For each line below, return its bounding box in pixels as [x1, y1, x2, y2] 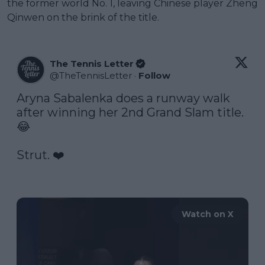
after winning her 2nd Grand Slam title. [17, 105, 244, 119]
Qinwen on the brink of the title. [7, 11, 159, 23]
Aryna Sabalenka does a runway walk [17, 91, 230, 105]
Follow [138, 69, 170, 81]
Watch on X [182, 208, 234, 219]
